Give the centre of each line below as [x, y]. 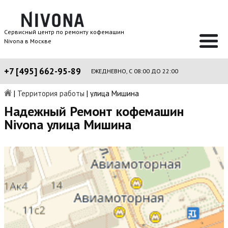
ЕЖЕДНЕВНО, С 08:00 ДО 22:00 [135, 71]
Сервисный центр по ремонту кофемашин [64, 32]
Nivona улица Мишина [68, 124]
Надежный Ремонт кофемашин [94, 111]
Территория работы [51, 93]
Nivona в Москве [28, 41]
